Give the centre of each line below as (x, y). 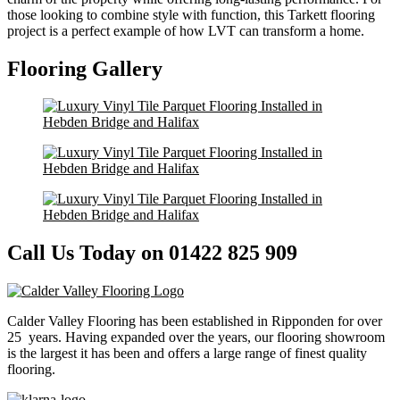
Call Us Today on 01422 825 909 (152, 253)
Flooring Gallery (85, 68)
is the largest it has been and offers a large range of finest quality (187, 354)
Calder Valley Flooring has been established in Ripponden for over (195, 321)
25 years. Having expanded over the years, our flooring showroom (196, 337)
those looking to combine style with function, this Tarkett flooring (191, 14)
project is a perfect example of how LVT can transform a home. (186, 30)
